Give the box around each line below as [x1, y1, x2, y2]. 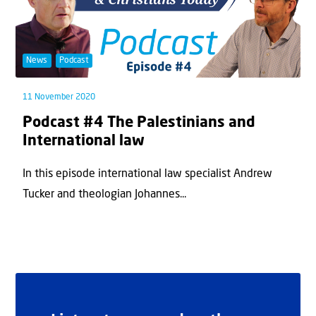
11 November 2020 [23, 93, 95, 102]
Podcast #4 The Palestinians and [23, 116, 255, 131]
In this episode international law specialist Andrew [23, 168, 272, 180]
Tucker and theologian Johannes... [23, 188, 186, 200]
